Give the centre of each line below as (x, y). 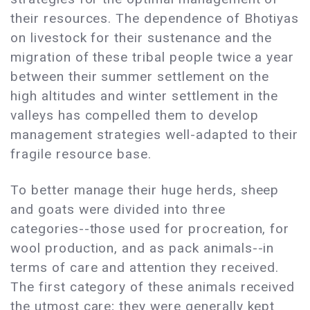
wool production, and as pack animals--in (143, 248)
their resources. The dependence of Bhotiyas (155, 19)
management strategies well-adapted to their (155, 135)
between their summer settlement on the (140, 77)
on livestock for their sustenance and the (142, 38)
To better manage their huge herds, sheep (145, 190)
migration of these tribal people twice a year (153, 57)
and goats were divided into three (118, 210)
